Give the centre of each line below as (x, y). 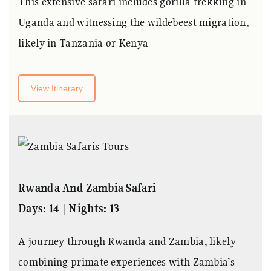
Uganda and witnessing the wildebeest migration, (134, 22)
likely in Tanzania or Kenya (83, 42)
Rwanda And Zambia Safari (87, 188)
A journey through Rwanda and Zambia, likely (127, 241)
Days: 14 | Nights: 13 (69, 209)
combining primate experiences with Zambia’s (126, 262)
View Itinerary (57, 88)
